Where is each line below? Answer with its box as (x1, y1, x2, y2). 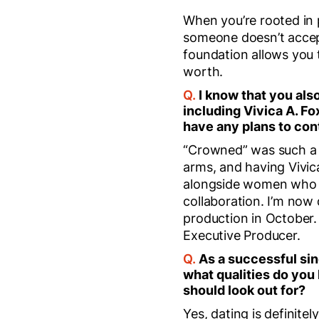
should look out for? (183, 283, 306, 298)
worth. (183, 64, 224, 79)
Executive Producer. (183, 228, 300, 243)
